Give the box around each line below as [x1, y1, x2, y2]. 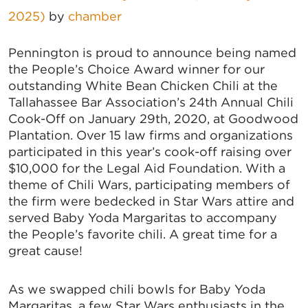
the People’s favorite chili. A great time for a [8, 227, 277, 242]
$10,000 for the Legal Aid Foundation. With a [8, 161, 285, 176]
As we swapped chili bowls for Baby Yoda [8, 282, 265, 297]
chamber [68, 9, 122, 24]
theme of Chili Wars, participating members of [8, 177, 290, 192]
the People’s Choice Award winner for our [8, 62, 265, 77]
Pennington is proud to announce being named [8, 45, 296, 60]
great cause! [8, 243, 82, 258]
